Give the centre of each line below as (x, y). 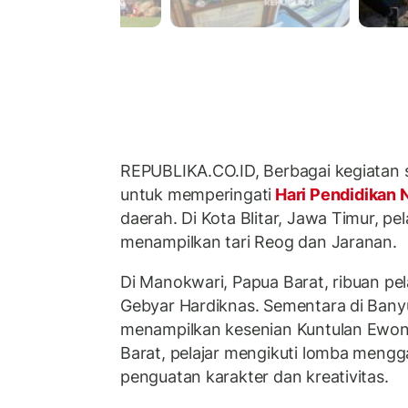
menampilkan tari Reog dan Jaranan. (259, 242)
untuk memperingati (196, 195)
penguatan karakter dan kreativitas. (255, 376)
